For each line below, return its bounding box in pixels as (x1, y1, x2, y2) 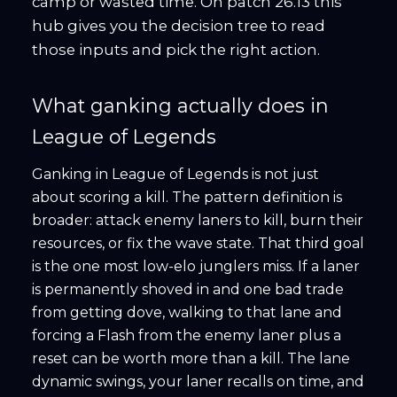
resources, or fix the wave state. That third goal (32, 235, 364, 253)
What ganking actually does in (32, 94, 329, 118)
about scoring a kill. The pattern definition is (32, 189, 342, 206)
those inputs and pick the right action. (32, 41, 320, 59)
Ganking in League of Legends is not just (32, 166, 319, 183)
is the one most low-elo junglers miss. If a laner (32, 258, 360, 276)
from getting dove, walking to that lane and (32, 304, 342, 322)
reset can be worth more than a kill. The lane (32, 350, 350, 368)
